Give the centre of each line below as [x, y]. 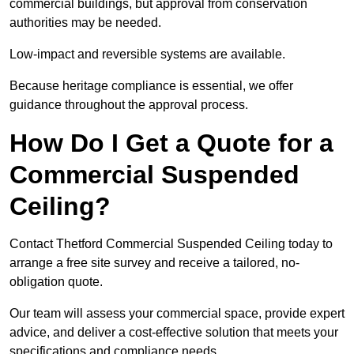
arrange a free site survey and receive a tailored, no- [154, 263]
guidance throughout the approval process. [129, 105]
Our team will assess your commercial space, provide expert [177, 314]
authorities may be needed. [85, 23]
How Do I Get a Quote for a [171, 143]
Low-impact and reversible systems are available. [147, 55]
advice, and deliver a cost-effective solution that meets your [174, 333]
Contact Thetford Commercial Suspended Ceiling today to [171, 244]
